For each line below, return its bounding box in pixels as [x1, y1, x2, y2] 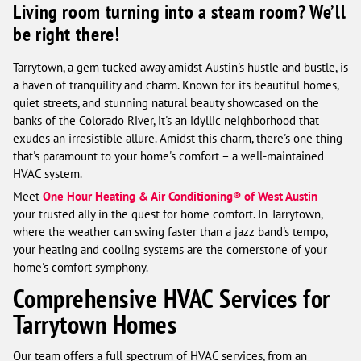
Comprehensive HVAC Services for [13, 282, 330, 316]
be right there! [13, 22, 120, 48]
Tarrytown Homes [13, 308, 177, 342]
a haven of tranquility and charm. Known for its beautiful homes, [13, 77, 338, 93]
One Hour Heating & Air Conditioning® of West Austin [43, 189, 317, 205]
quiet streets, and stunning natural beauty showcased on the [13, 95, 319, 111]
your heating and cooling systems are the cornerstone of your [13, 242, 327, 258]
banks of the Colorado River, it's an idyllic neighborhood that [13, 113, 319, 129]
